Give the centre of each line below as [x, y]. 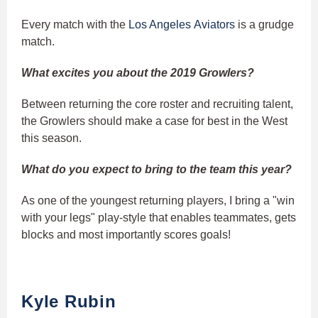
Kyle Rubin [69, 302]
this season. [51, 138]
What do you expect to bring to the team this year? [157, 170]
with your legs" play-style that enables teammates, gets [159, 218]
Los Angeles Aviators [182, 25]
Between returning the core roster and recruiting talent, [157, 104]
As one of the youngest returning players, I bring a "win [158, 201]
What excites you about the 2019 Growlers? [139, 73]
